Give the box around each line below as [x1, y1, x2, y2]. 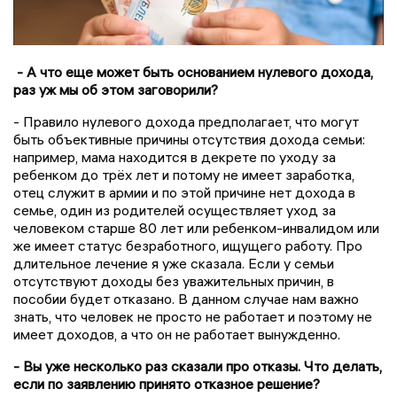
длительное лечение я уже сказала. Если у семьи [13, 254, 334, 273]
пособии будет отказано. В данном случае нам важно [13, 290, 359, 308]
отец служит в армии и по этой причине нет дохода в [13, 183, 355, 202]
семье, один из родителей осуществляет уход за [13, 201, 336, 220]
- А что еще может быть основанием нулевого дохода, [13, 63, 373, 82]
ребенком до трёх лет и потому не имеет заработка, [13, 166, 354, 184]
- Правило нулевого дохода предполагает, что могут [13, 113, 359, 131]
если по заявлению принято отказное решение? [13, 375, 320, 393]
